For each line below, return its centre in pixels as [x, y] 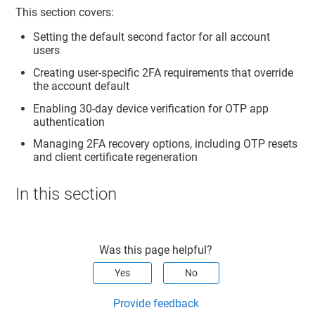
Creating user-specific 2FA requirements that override [163, 72]
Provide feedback [156, 304]
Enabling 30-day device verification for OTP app [151, 108]
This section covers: [65, 12]
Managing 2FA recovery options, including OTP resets [166, 144]
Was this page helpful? [156, 250]
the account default [82, 86]
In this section [66, 194]
